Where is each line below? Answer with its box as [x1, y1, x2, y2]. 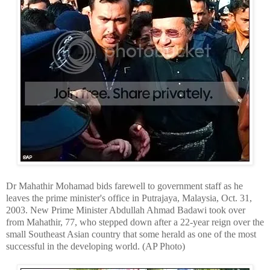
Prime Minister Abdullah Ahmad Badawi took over [49, 204, 245, 215]
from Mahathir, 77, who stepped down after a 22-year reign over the [6, 216, 264, 227]
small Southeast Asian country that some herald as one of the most [6, 228, 256, 239]
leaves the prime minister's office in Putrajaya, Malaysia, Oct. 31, [6, 192, 252, 203]
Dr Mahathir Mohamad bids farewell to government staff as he [6, 180, 243, 191]
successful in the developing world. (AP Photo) [6, 240, 185, 251]
